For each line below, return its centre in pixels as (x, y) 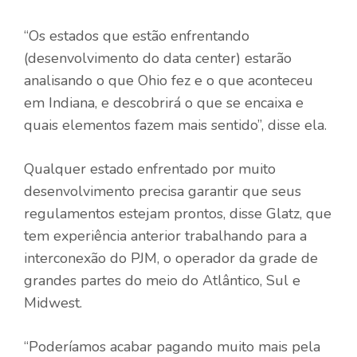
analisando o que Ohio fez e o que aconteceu (169, 80)
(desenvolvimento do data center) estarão (158, 58)
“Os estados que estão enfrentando (137, 35)
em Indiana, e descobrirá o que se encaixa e (164, 102)
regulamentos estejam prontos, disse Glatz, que (178, 213)
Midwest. (53, 302)
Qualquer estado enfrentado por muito (150, 169)
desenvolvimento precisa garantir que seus (163, 191)
